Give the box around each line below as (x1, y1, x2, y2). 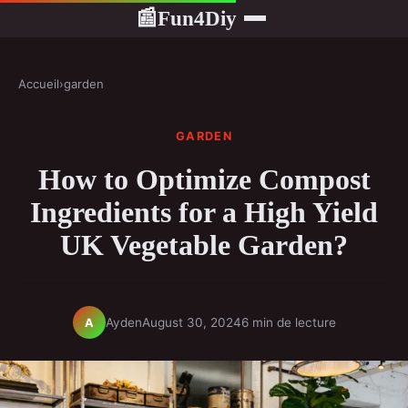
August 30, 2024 (141, 314, 241, 330)
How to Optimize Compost (37, 163, 371, 197)
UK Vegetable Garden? (60, 229, 348, 262)
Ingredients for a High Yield (30, 196, 378, 229)
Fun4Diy (157, 5, 237, 30)
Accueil (18, 76, 59, 91)
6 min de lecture (240, 314, 336, 330)
